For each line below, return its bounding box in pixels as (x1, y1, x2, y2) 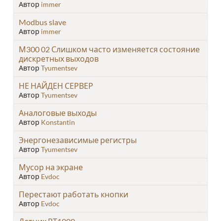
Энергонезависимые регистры (19, 135, 137, 145)
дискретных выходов (19, 53, 99, 63)
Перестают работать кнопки (19, 189, 128, 199)
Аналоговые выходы (19, 108, 97, 117)
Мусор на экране (19, 162, 83, 172)
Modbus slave (19, 17, 66, 27)
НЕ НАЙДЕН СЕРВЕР (19, 80, 93, 90)
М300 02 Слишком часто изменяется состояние (19, 44, 200, 54)
